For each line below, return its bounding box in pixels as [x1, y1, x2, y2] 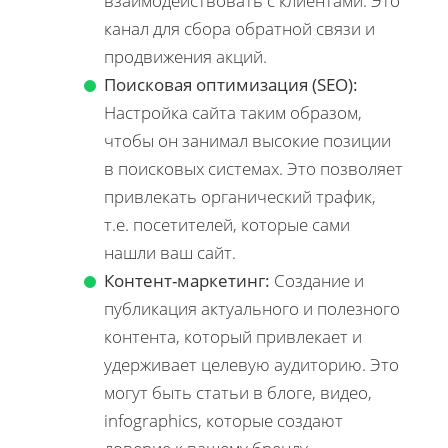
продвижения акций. [104, 44, 267, 68]
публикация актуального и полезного [104, 296, 400, 320]
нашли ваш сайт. [104, 240, 236, 264]
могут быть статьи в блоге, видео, [104, 380, 372, 404]
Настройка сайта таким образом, [104, 100, 362, 124]
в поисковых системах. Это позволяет [104, 156, 403, 180]
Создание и [270, 268, 364, 292]
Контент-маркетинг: [104, 268, 270, 292]
